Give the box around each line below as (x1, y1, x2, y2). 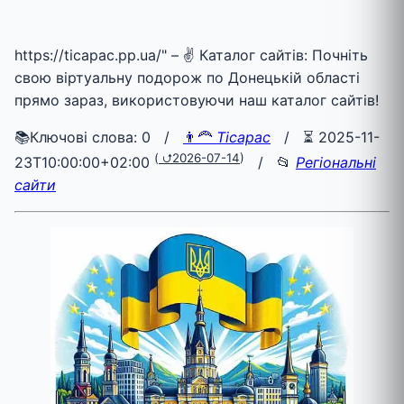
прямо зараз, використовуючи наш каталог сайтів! (14, 90, 379, 109)
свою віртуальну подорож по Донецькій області (14, 68, 360, 87)
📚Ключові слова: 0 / (14, 127, 183, 146)
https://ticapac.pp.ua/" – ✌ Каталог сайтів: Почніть (14, 45, 368, 64)
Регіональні (296, 153, 376, 172)
